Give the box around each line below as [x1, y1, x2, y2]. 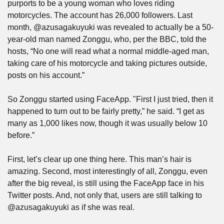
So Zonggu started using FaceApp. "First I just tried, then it [7, 95, 213, 103]
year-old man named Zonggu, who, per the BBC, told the [7, 35, 206, 43]
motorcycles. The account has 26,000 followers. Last [7, 11, 192, 19]
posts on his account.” [7, 71, 84, 79]
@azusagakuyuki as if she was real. [7, 203, 134, 211]
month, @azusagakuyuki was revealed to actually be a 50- [7, 23, 213, 31]
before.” [7, 131, 34, 139]
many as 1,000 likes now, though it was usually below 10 [7, 119, 207, 127]
